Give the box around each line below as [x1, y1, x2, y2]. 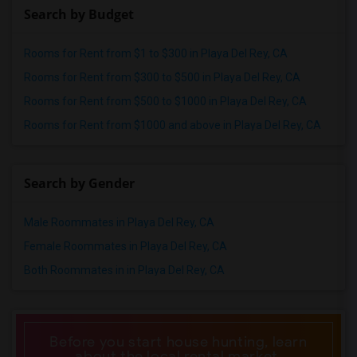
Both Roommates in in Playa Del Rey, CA [24, 264, 225, 277]
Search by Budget [24, 6, 134, 23]
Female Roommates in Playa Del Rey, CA [24, 240, 227, 253]
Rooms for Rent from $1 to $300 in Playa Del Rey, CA [24, 47, 288, 60]
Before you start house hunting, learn [49, 333, 308, 351]
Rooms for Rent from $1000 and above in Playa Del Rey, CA [24, 119, 321, 131]
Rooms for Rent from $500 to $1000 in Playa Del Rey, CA [24, 95, 307, 108]
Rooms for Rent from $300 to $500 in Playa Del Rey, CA [24, 71, 300, 84]
